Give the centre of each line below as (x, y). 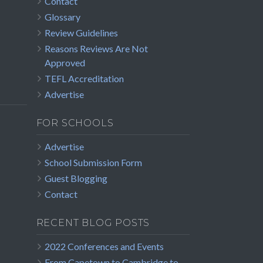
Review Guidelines (81, 33)
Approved (65, 63)
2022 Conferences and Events (104, 247)
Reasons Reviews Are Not (96, 49)
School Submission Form (93, 163)
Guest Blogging (76, 178)
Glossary (62, 17)
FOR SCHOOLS (75, 123)
